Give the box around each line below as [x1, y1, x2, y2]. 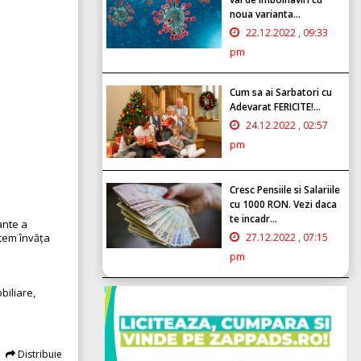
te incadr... [230, 211, 277, 226]
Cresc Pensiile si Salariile [230, 182, 340, 197]
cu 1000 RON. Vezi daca [230, 197, 337, 211]
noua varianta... [230, 6, 301, 21]
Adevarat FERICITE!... [230, 99, 321, 114]
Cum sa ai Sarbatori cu [230, 85, 332, 99]
